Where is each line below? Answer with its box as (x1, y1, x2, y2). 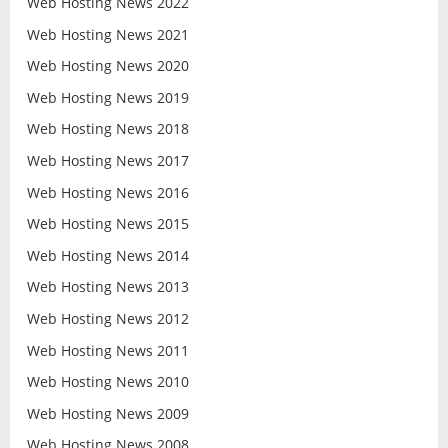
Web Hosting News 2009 (26, 403, 189, 423)
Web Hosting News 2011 (26, 340, 189, 360)
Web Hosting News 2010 (26, 372, 189, 392)
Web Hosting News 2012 (26, 308, 189, 328)
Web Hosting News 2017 (26, 151, 189, 171)
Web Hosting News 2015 (26, 214, 189, 234)
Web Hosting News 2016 (26, 182, 189, 202)
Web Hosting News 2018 (26, 119, 189, 139)
